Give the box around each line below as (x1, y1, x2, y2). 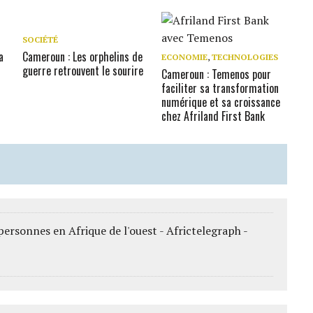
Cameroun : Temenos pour (161, 66, 272, 82)
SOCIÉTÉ (22, 34, 59, 45)
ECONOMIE (161, 52, 208, 62)
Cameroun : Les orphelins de (22, 48, 143, 65)
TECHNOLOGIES (212, 52, 279, 62)
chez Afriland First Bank (161, 108, 265, 124)
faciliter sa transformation (161, 80, 279, 96)
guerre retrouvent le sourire (22, 62, 144, 79)
